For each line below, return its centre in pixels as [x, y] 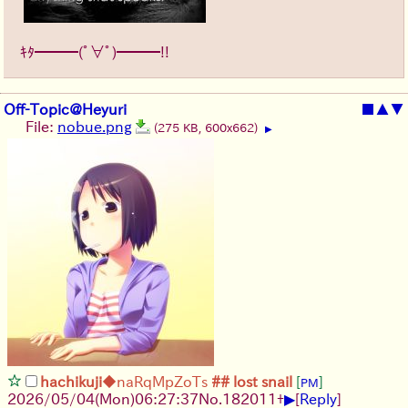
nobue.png [95, 126]
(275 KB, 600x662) [208, 127]
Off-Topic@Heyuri [65, 109]
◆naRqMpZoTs [155, 381]
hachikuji [71, 381]
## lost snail [250, 381]
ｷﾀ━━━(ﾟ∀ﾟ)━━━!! [95, 51]
